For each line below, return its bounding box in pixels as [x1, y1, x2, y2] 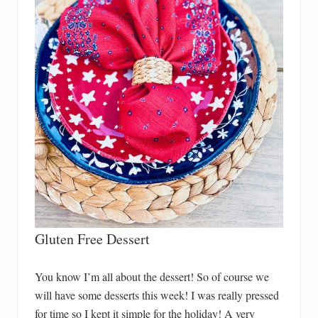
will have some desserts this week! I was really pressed [35, 287, 279, 302]
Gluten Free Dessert [35, 229, 150, 248]
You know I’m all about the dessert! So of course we [35, 268, 269, 284]
